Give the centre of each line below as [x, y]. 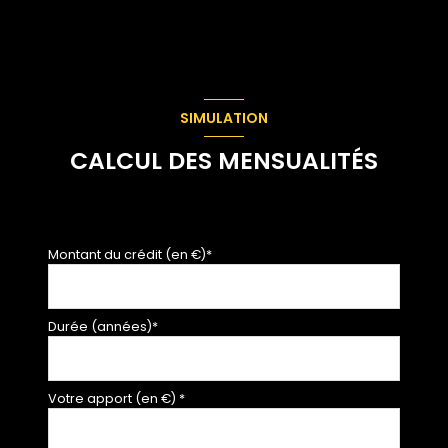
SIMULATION [224, 117]
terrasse [50, 24]
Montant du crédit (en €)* [130, 255]
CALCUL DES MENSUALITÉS [224, 161]
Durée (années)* [103, 327]
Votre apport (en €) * [116, 399]
